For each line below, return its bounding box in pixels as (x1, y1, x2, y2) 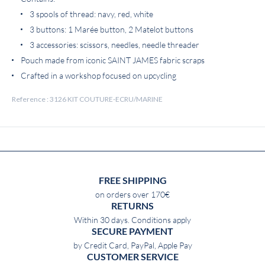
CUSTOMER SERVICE (86, 251, 179, 262)
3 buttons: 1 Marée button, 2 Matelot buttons (30, 25, 193, 34)
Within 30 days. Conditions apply (74, 215, 191, 225)
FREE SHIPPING (98, 175, 167, 186)
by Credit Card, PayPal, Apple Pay (73, 241, 192, 250)
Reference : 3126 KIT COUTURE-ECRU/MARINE (12, 95, 163, 104)
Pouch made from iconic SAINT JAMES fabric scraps (21, 56, 205, 65)
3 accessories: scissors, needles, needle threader (30, 40, 199, 50)
